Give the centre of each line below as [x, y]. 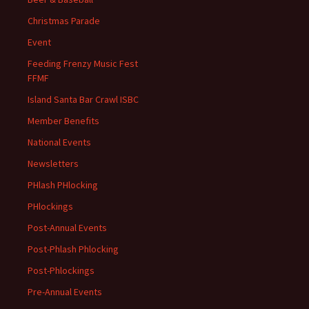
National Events [59, 142]
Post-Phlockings [61, 271]
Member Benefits [63, 121]
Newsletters [53, 164]
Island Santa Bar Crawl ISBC [83, 100]
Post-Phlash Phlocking [73, 249]
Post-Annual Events [67, 228]
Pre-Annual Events [65, 292]
